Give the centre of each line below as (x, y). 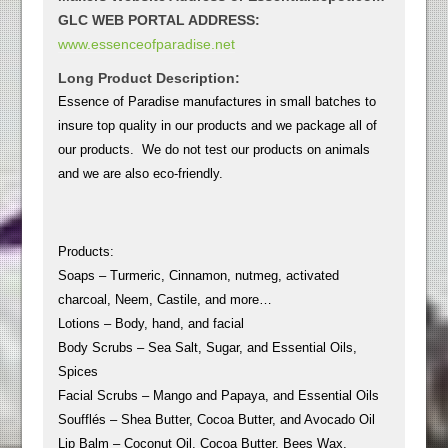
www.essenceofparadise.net (147, 43)
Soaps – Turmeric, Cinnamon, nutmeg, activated (199, 275)
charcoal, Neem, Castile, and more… (165, 299)
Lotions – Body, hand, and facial (151, 323)
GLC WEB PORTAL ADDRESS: (159, 19)
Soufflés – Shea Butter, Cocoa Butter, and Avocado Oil (217, 419)
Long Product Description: (149, 77)
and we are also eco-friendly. (141, 173)
